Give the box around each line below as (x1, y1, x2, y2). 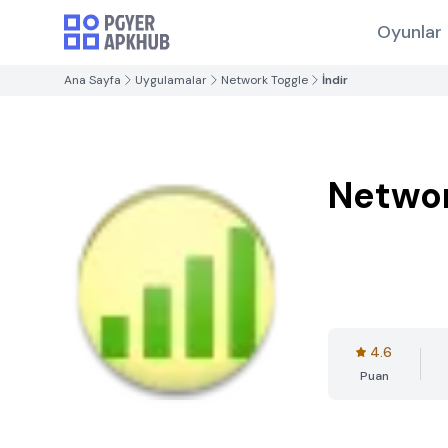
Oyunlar (376, 20, 442, 44)
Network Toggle (221, 72, 308, 88)
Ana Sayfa (64, 72, 121, 88)
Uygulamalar (135, 72, 207, 88)
